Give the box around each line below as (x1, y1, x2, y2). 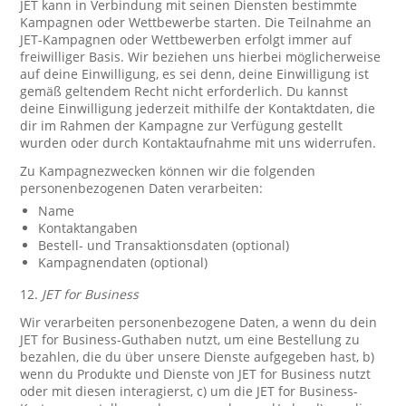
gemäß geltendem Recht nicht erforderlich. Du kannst (20, 82, 349, 100)
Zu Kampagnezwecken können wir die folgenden (20, 162, 316, 179)
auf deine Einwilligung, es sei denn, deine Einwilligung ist (20, 65, 370, 82)
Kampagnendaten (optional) (38, 254, 208, 271)
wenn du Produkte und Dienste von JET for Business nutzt (20, 365, 372, 382)
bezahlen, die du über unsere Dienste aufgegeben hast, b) (20, 348, 375, 365)
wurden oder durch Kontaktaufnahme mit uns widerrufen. (20, 134, 377, 151)
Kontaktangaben (38, 219, 139, 237)
